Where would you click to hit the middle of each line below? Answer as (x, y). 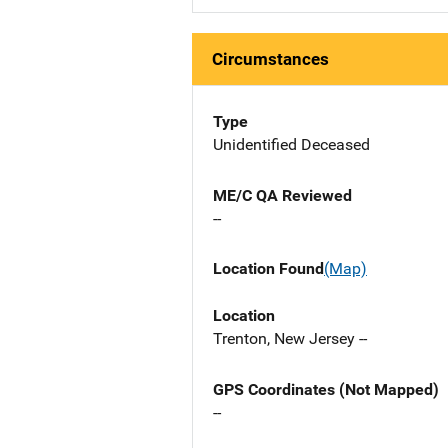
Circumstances (270, 59)
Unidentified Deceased (291, 145)
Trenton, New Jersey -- (290, 338)
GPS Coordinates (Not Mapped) (326, 389)
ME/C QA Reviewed (282, 196)
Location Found (268, 269)
